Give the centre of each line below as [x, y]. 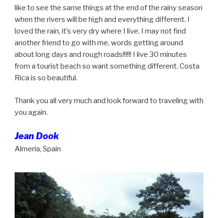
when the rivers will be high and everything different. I [102, 19]
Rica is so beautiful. [46, 78]
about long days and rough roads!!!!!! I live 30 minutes [101, 54]
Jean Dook [37, 136]
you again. [31, 112]
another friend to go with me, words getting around [99, 43]
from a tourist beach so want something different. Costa [107, 66]
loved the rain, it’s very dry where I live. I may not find [100, 31]
